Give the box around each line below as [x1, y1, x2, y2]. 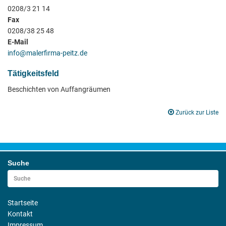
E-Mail [8, 38, 28, 46]
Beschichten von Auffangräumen [8, 85, 110, 93]
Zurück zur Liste [176, 109, 218, 116]
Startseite [8, 199, 38, 207]
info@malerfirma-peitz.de [8, 49, 87, 57]
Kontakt [8, 210, 33, 218]
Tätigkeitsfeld [8, 69, 59, 78]
